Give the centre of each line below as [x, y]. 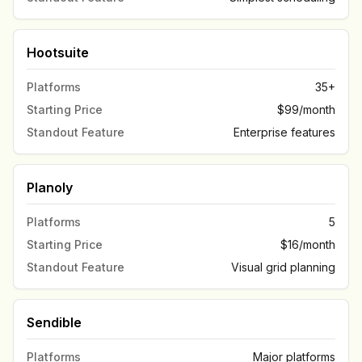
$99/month [306, 109]
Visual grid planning [283, 267]
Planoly [50, 187]
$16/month [308, 244]
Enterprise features [284, 132]
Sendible [54, 322]
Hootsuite [58, 53]
